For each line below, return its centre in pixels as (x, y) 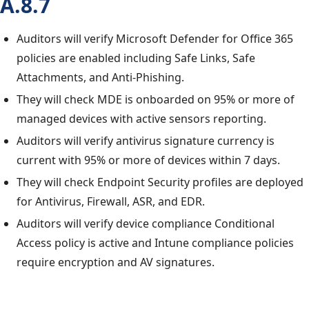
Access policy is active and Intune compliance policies (155, 243)
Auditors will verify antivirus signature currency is (146, 141)
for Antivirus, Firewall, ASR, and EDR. (111, 201)
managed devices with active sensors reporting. (141, 119)
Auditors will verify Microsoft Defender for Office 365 (155, 39)
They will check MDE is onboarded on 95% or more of (156, 99)
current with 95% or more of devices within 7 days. (148, 160)
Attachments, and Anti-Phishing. (100, 77)
